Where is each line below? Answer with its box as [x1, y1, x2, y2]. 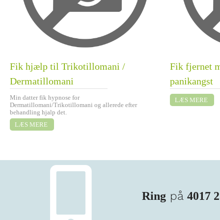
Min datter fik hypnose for [10, 94, 80, 102]
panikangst [170, 76, 213, 87]
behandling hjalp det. [10, 109, 67, 116]
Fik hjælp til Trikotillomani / [10, 61, 125, 72]
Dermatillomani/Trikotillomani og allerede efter [10, 101, 137, 109]
